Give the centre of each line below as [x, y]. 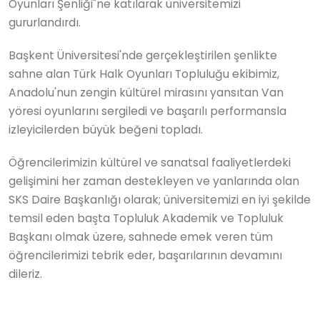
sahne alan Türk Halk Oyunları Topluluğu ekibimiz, [144, 74]
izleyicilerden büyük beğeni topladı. [106, 129]
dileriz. [25, 274]
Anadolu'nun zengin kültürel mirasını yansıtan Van [146, 92]
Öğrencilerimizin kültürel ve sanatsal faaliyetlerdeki [150, 162]
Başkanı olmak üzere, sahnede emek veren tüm [141, 236]
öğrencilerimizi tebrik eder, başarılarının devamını [145, 255]
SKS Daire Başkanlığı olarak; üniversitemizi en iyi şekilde [160, 199]
